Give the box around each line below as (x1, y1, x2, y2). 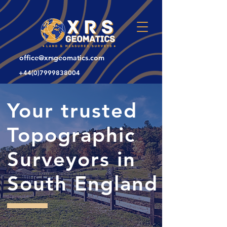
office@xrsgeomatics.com (19, 53, 104, 62)
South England (7, 171, 158, 196)
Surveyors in (7, 147, 136, 171)
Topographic (7, 123, 135, 147)
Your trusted (7, 98, 137, 123)
